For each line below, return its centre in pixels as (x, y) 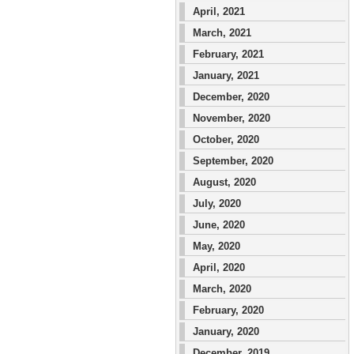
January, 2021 (226, 75)
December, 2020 (231, 97)
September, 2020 (233, 161)
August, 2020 (224, 182)
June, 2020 (219, 225)
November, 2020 (232, 118)
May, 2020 (217, 246)
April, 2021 (219, 11)
